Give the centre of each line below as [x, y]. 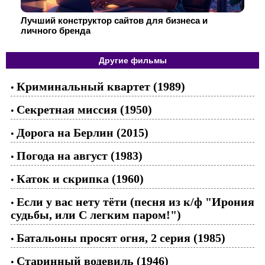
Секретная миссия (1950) [84, 109]
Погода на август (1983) [80, 156]
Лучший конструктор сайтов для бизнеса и [114, 20]
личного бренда [56, 30]
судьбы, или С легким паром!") [96, 215]
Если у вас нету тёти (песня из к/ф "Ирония [135, 202]
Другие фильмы [132, 60]
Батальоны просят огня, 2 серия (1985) [121, 238]
